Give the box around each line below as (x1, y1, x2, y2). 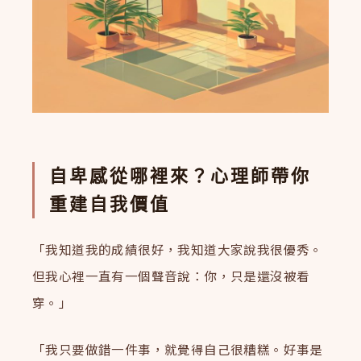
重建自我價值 (49, 194, 171, 215)
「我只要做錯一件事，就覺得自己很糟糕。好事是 (32, 340, 323, 359)
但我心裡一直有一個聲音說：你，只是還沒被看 (32, 267, 310, 285)
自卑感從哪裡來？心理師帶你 (49, 166, 312, 187)
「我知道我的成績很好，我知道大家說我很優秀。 (32, 240, 323, 259)
